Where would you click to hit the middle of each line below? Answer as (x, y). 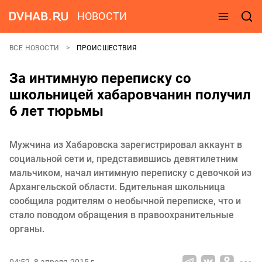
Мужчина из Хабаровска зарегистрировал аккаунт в (126, 145)
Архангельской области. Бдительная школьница (117, 187)
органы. (27, 229)
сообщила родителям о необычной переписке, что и (125, 201)
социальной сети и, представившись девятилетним (124, 159)
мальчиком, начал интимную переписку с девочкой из (130, 173)
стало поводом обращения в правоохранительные (122, 215)
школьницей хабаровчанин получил (130, 95)
